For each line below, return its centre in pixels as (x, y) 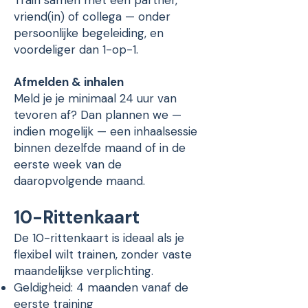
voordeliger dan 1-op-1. (76, 49)
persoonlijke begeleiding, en (89, 33)
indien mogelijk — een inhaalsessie (106, 131)
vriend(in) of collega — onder (92, 16)
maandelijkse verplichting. (84, 271)
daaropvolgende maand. (79, 181)
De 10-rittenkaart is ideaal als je (99, 238)
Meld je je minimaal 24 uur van (95, 98)
